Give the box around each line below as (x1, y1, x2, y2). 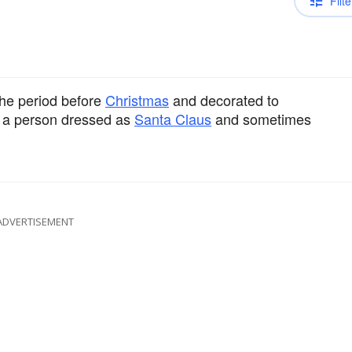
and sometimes (211, 108, 311, 129)
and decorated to (169, 90, 279, 110)
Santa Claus (134, 108, 211, 129)
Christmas (105, 90, 169, 110)
